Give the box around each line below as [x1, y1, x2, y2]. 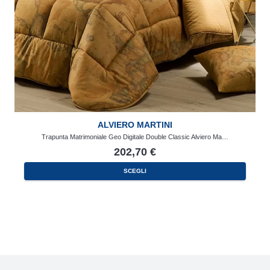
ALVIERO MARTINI [98, 120, 172, 130]
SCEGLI [124, 167, 146, 174]
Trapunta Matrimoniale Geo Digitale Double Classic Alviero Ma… [42, 133, 228, 141]
